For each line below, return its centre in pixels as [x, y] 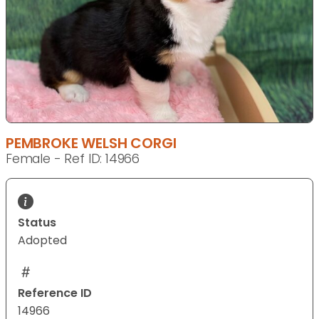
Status [37, 223]
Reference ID [55, 293]
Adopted [42, 241]
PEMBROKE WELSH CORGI [91, 143]
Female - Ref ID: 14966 [73, 159]
